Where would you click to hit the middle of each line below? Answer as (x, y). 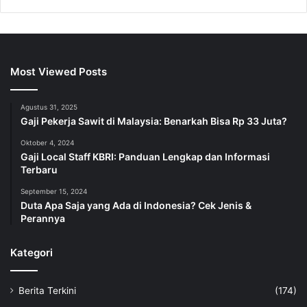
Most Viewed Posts (59, 72)
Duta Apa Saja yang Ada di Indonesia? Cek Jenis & (136, 206)
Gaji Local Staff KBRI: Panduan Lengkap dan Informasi (145, 157)
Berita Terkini (47, 291)
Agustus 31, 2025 (49, 107)
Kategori (32, 253)
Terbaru (39, 170)
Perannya (43, 219)
